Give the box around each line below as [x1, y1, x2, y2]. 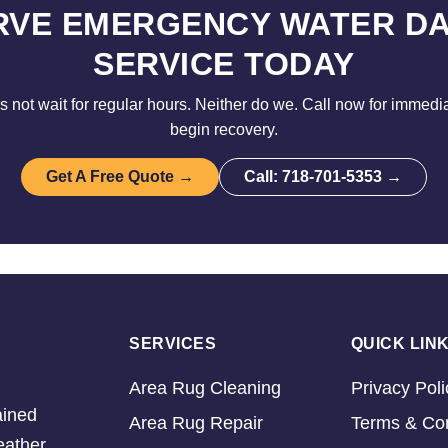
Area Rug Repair [129, 413, 263, 433]
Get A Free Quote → [46, 168, 194, 185]
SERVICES [129, 335, 216, 352]
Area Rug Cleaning [129, 378, 281, 398]
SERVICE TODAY [93, 46, 355, 82]
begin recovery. [170, 121, 278, 138]
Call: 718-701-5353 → [244, 168, 402, 185]
